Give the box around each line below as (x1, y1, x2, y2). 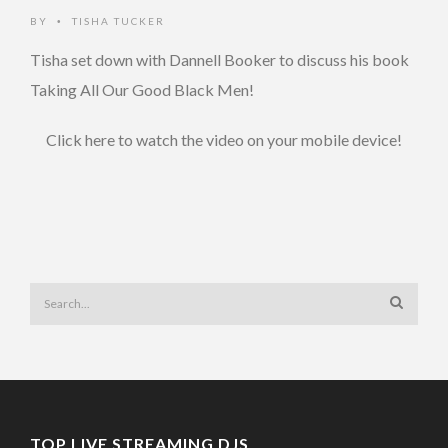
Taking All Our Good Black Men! (30, 80, 254, 99)
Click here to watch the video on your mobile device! (46, 130, 402, 149)
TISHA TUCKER (72, 15, 165, 27)
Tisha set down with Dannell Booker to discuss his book (30, 50, 409, 69)
